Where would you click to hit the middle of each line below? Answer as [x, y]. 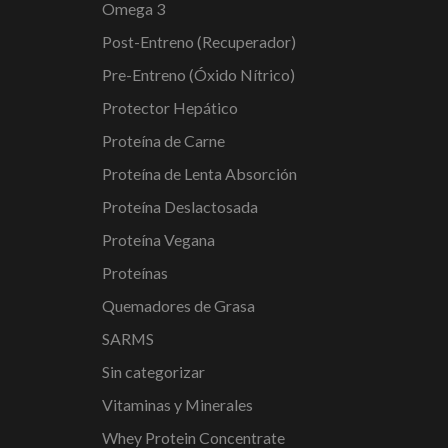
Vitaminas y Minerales [177, 405]
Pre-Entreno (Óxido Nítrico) [198, 75]
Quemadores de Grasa [178, 306]
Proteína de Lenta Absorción [199, 174]
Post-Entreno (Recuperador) [199, 42]
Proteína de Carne [163, 141]
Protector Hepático [170, 108]
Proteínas [135, 273]
